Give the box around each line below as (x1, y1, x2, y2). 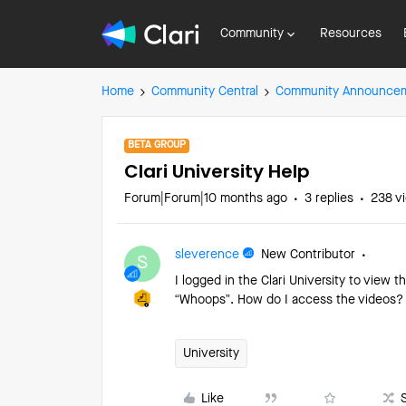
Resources (320, 27, 382, 40)
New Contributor (261, 248, 355, 261)
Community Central (151, 85, 258, 98)
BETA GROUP (128, 140, 186, 150)
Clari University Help (124, 159, 310, 184)
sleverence (175, 248, 239, 261)
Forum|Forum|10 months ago (124, 192, 287, 205)
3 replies (304, 192, 353, 205)
